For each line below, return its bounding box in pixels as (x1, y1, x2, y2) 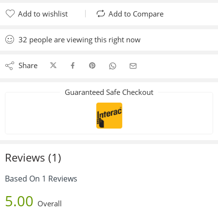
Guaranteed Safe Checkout (65, 87, 153, 97)
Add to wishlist (18, 8, 68, 18)
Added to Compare (109, 20, 172, 30)
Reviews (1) (5, 150, 61, 165)
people (29, 34, 52, 44)
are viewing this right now (52, 34, 141, 44)
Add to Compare (109, 8, 163, 18)
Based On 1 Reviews (5, 173, 77, 184)
